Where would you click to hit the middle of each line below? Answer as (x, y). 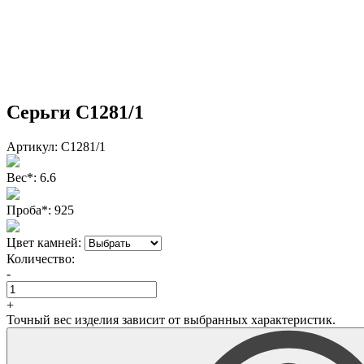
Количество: (41, 258)
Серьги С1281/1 (75, 112)
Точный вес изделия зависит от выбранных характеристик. (171, 319)
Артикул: (32, 146)
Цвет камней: (44, 242)
